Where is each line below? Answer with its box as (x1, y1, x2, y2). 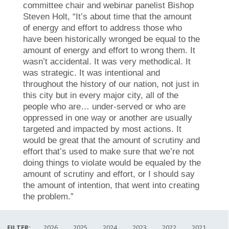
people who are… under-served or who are (23, 102, 186, 112)
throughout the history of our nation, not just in (23, 79, 199, 89)
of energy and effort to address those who (23, 23, 182, 33)
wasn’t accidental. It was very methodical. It (23, 57, 191, 67)
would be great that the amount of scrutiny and (23, 135, 200, 146)
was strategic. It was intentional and (23, 68, 160, 78)
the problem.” (23, 192, 74, 202)
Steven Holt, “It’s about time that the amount (23, 12, 192, 22)
